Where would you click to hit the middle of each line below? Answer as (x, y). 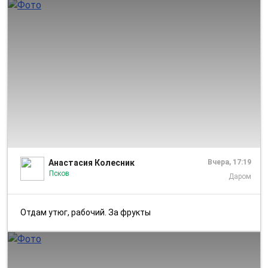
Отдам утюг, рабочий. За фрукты (89, 212)
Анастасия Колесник (92, 162)
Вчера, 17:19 (229, 162)
